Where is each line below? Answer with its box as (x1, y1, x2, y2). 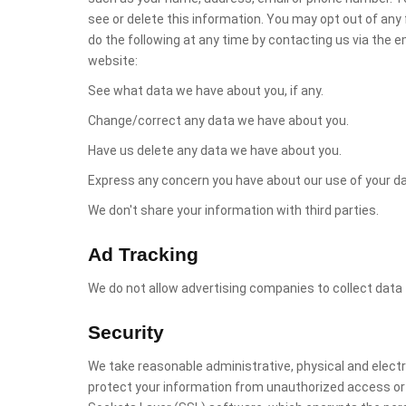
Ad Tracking (88, 244, 198, 265)
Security (88, 322, 164, 343)
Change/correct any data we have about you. (88, 113, 349, 128)
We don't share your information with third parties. (88, 203, 379, 217)
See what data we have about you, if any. (88, 83, 324, 98)
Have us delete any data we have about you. (88, 143, 342, 158)
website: (88, 53, 138, 68)
